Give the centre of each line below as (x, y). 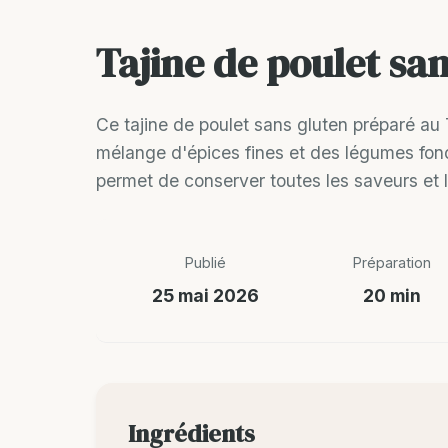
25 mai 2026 (205, 295)
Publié (205, 262)
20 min (392, 295)
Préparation (392, 262)
